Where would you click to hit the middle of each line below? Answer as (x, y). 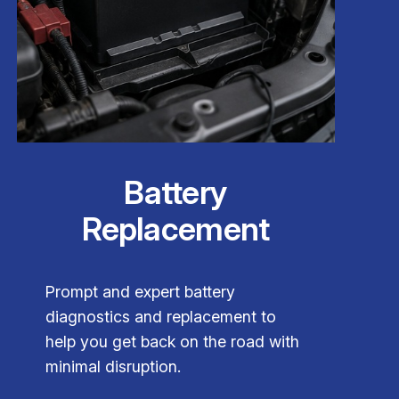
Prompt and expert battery (140, 292)
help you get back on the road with (172, 342)
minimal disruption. (113, 367)
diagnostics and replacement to (160, 317)
